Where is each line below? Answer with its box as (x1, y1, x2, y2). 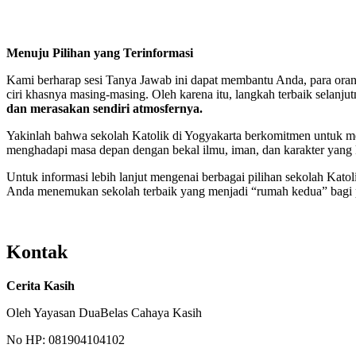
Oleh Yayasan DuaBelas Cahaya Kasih (6, 305, 202, 319)
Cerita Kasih (6, 278, 78, 292)
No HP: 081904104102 (6, 332, 125, 346)
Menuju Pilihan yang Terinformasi (6, 45, 193, 60)
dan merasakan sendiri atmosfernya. (6, 101, 203, 115)
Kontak (6, 241, 68, 262)
